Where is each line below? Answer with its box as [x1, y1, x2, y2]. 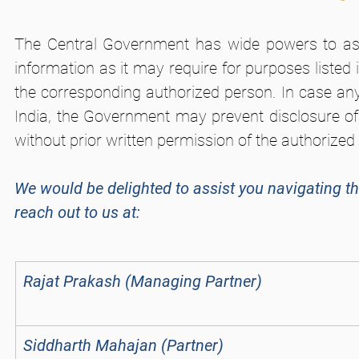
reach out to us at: [14, 203, 140, 222]
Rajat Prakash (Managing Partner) [23, 272, 262, 291]
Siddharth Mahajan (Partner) [23, 336, 224, 355]
